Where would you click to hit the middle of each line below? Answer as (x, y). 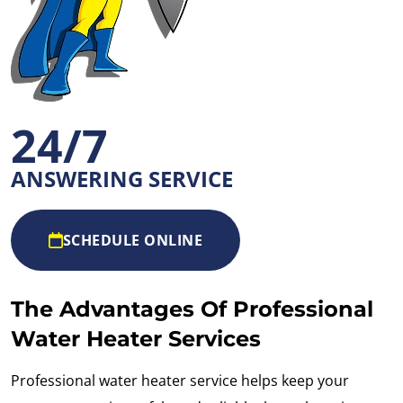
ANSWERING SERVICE (122, 179)
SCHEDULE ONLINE (133, 241)
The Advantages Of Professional (192, 309)
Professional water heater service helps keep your (180, 381)
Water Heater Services (136, 339)
